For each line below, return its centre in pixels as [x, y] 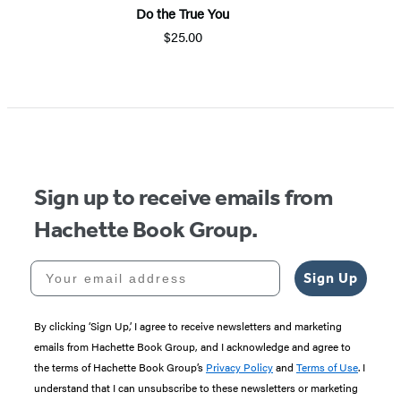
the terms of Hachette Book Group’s [120, 367]
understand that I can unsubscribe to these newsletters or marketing [196, 388]
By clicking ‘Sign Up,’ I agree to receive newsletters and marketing [188, 326]
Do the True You [183, 13]
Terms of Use [327, 367]
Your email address [104, 267]
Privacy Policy [239, 367]
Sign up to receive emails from [183, 198]
